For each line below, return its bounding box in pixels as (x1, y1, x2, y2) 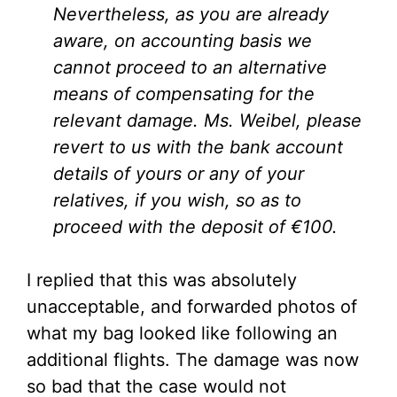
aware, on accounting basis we (53, 30, 312, 52)
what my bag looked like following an (27, 323, 338, 345)
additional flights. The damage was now (27, 349, 359, 371)
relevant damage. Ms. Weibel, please (53, 110, 362, 132)
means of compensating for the (53, 83, 315, 105)
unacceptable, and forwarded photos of (27, 296, 357, 318)
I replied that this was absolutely (27, 269, 297, 292)
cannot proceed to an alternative (53, 57, 327, 79)
